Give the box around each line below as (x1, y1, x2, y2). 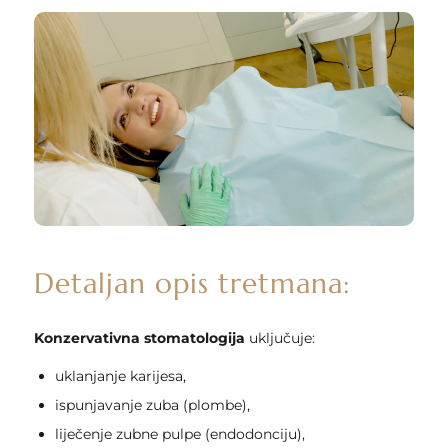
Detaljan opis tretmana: (33, 265, 351, 301)
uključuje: (244, 328, 315, 347)
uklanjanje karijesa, (54, 366, 186, 385)
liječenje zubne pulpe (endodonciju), (54, 424, 305, 443)
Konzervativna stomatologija (33, 328, 245, 347)
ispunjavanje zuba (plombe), (54, 395, 250, 414)
